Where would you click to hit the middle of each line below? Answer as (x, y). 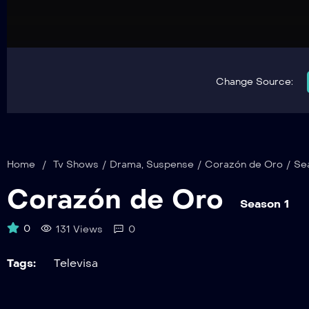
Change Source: (254, 81)
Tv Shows (76, 164)
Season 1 (265, 203)
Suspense (170, 164)
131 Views (79, 229)
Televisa (76, 263)
